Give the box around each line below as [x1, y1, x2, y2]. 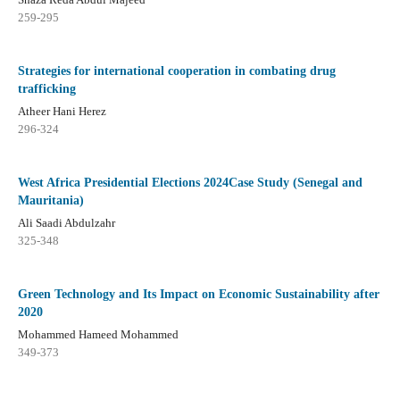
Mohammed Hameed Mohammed [17, 327, 179, 341]
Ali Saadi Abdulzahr [17, 215, 115, 229]
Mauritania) [17, 193, 84, 207]
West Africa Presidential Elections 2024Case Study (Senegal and [17, 175, 362, 189]
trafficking [17, 81, 76, 96]
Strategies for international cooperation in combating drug [17, 63, 336, 78]
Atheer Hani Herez [17, 104, 106, 118]
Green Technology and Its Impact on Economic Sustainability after [17, 287, 379, 301]
